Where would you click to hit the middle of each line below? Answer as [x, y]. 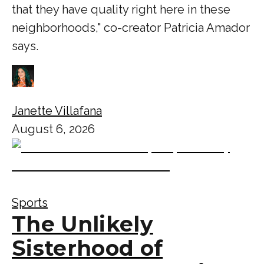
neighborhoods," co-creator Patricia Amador [131, 27]
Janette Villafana [57, 110]
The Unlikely [82, 224]
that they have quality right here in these [121, 9]
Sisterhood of [88, 248]
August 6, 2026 [53, 129]
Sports [30, 202]
